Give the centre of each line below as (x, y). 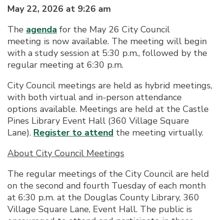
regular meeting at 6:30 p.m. (65, 65)
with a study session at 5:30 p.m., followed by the (107, 53)
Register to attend (73, 132)
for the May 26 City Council (113, 29)
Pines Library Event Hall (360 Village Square (98, 121)
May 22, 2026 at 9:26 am (59, 9)
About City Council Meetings (66, 153)
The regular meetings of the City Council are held (108, 174)
